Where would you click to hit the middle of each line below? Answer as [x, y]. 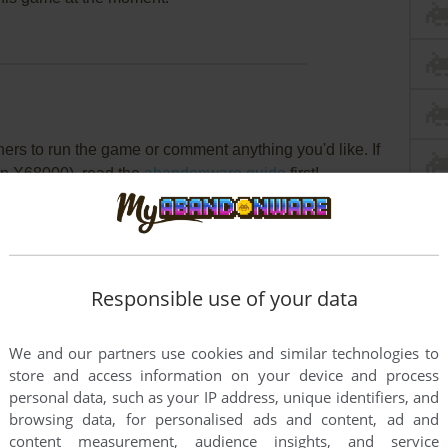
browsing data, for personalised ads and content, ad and [224, 419]
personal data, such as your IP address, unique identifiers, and [224, 397]
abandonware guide [215, 173]
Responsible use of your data [224, 299]
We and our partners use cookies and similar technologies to [224, 353]
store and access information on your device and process [224, 375]
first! [302, 173]
